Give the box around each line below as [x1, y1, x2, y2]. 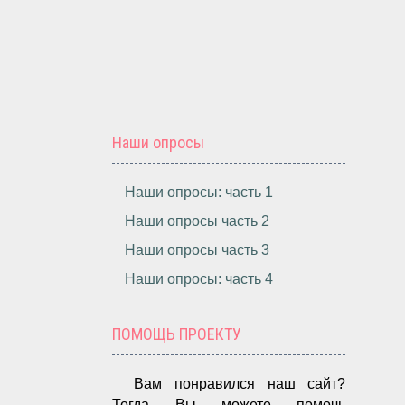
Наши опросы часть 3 [125, 242, 270, 259]
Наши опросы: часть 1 [125, 184, 274, 201]
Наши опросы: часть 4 [125, 271, 274, 287]
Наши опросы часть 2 [125, 213, 270, 230]
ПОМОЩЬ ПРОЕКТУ [112, 325, 242, 344]
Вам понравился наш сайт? [134, 376, 346, 392]
